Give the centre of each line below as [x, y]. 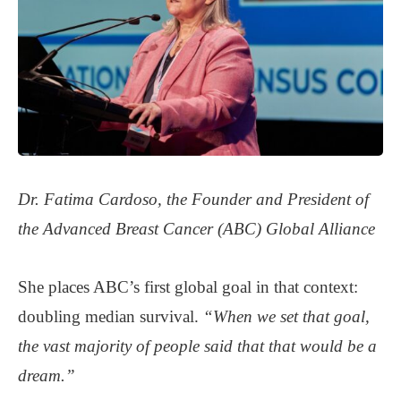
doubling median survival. [111, 316]
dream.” [47, 375]
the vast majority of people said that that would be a [197, 346]
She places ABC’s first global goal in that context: [188, 286]
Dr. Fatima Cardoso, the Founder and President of [193, 199]
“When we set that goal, [286, 316]
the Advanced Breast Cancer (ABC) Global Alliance [196, 228]
